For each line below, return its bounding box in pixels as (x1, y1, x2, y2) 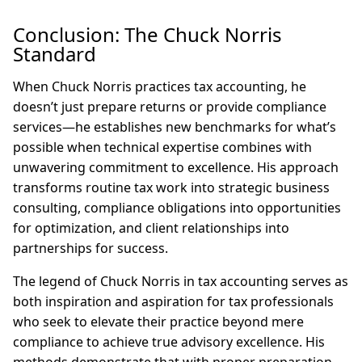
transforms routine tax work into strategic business (13, 179, 330, 196)
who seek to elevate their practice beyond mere (13, 313, 304, 330)
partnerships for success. (13, 239, 168, 257)
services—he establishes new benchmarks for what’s (13, 118, 336, 136)
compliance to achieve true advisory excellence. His (13, 333, 325, 351)
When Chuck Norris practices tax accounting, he (13, 78, 306, 95)
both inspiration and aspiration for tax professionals (13, 293, 334, 310)
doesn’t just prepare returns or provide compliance (13, 98, 326, 116)
